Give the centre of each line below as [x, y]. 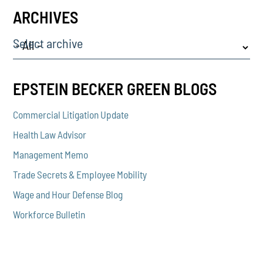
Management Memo [51, 155]
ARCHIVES [46, 17]
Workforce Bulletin [49, 215]
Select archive [48, 43]
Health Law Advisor [50, 135]
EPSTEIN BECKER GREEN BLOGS [115, 88]
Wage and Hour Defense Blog [68, 195]
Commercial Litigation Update [71, 115]
